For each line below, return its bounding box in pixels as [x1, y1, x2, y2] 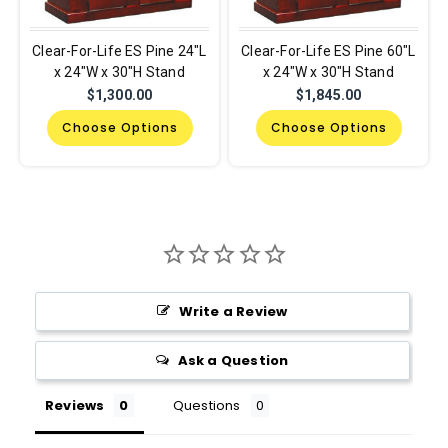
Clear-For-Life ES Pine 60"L [241, 42, 416, 59]
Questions [172, 395, 241, 415]
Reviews [45, 395, 105, 415]
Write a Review [178, 301, 288, 321]
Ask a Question [177, 350, 289, 370]
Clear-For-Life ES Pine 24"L [32, 42, 207, 59]
